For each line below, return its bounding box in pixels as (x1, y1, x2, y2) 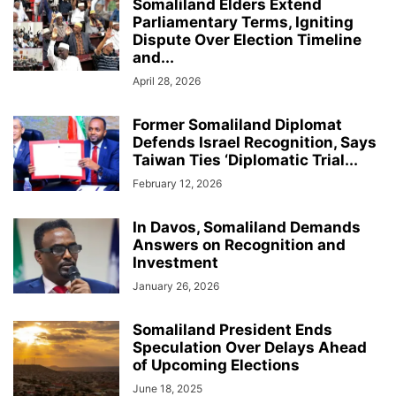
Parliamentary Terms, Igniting (133, 12, 354, 31)
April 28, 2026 (133, 73, 201, 88)
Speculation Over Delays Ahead (133, 338, 367, 356)
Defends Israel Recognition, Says (133, 133, 377, 151)
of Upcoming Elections (133, 355, 300, 374)
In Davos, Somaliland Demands (133, 217, 361, 236)
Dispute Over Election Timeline (133, 30, 362, 49)
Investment (133, 253, 218, 271)
